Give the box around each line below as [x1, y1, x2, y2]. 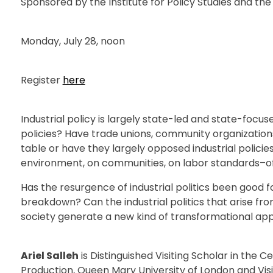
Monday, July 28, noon [20, 34, 125, 48]
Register [20, 73, 63, 87]
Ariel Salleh [20, 248, 79, 263]
